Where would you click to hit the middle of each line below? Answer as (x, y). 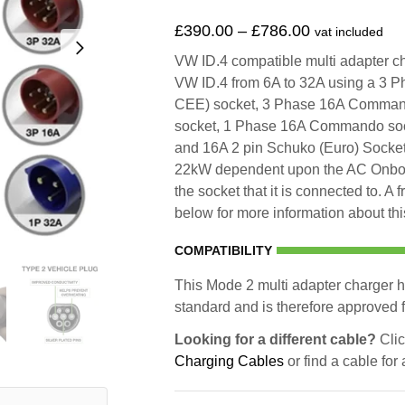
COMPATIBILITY (223, 250)
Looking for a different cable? (275, 339)
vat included (349, 32)
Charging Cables (229, 361)
